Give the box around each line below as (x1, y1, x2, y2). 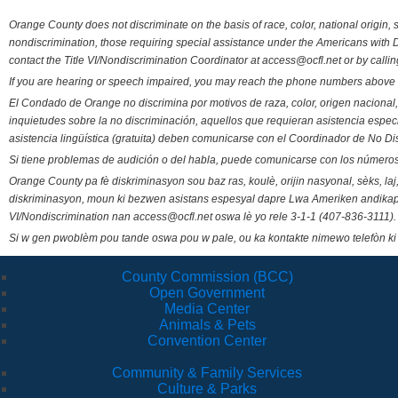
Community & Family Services (112, 365, 302, 381)
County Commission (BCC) (121, 269, 293, 285)
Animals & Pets (158, 317, 256, 333)
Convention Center (147, 333, 267, 349)
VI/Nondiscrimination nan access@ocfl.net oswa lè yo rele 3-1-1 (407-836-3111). (9, 211, 396, 224)
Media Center (164, 301, 250, 317)
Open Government (149, 285, 265, 301)
